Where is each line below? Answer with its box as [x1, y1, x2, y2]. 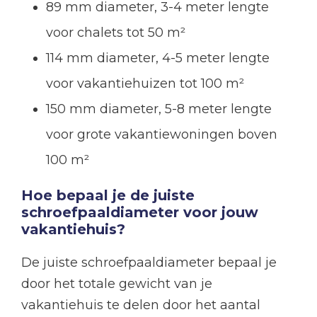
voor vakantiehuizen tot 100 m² [46, 76, 244, 92]
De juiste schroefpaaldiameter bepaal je [21, 255, 277, 271]
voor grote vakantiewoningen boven [46, 127, 277, 143]
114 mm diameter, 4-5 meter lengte [46, 50, 270, 67]
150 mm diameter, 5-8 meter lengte [46, 101, 272, 117]
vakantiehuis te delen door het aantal [21, 297, 260, 313]
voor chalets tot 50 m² [46, 25, 185, 41]
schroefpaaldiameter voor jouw [21, 204, 258, 221]
